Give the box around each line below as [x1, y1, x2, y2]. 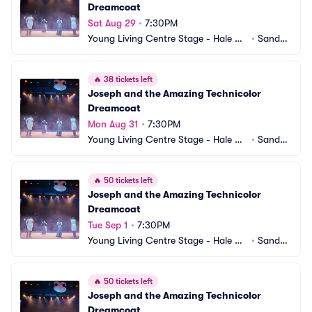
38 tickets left [102, 75, 153, 84]
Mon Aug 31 [88, 118, 139, 130]
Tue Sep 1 [88, 219, 128, 231]
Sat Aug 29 [88, 17, 136, 29]
